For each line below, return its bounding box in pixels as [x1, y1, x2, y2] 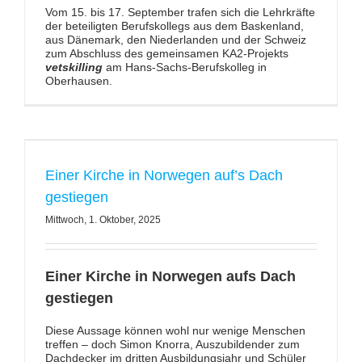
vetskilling [44, 61, 103, 74]
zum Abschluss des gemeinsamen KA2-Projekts [44, 47, 288, 60]
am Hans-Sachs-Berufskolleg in [102, 61, 267, 74]
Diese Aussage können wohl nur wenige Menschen [44, 324, 305, 337]
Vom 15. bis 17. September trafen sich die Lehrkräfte [44, 6, 315, 19]
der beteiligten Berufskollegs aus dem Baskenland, [44, 19, 304, 32]
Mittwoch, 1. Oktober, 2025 [44, 214, 161, 225]
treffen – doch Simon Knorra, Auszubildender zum [44, 338, 300, 351]
